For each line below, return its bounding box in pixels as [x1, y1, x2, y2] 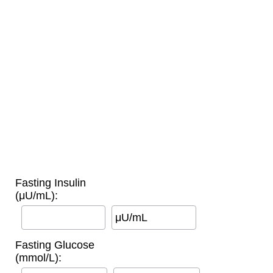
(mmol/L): [15, 251, 62, 264]
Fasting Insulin [15, 176, 86, 189]
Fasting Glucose [15, 238, 94, 251]
